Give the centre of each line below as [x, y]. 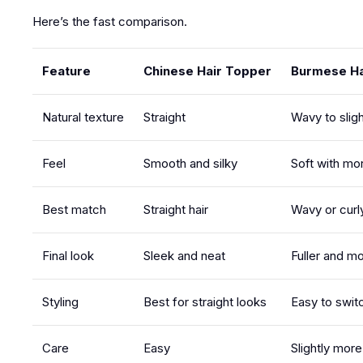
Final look [68, 256]
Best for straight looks [205, 302]
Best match [74, 209]
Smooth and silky [190, 163]
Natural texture [83, 117]
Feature [66, 71]
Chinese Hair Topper [207, 71]
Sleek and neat [184, 256]
